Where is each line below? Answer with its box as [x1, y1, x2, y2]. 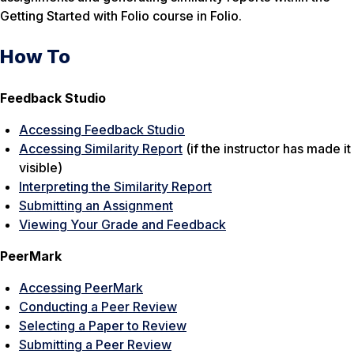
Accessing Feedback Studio [19, 121, 185, 137]
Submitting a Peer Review [19, 336, 171, 352]
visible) [19, 159, 62, 175]
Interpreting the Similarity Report [19, 178, 212, 194]
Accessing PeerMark [19, 279, 143, 296]
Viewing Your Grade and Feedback [19, 216, 226, 232]
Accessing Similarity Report [19, 140, 183, 156]
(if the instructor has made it [183, 140, 351, 156]
